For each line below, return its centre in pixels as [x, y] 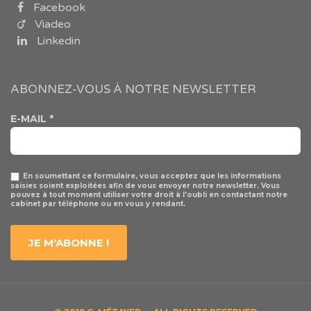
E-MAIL [30, 119]
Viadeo [51, 24]
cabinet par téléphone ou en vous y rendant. [98, 203]
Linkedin [57, 41]
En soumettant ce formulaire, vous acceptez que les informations [152, 176]
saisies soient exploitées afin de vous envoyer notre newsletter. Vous [145, 185]
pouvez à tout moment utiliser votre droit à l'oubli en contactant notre [149, 194]
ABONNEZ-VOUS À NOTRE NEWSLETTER [133, 89]
